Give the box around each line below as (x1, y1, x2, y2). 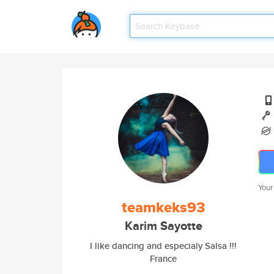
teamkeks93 (122, 196, 205, 218)
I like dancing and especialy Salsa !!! (90, 239, 237, 252)
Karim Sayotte (124, 217, 202, 235)
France (150, 252, 177, 265)
